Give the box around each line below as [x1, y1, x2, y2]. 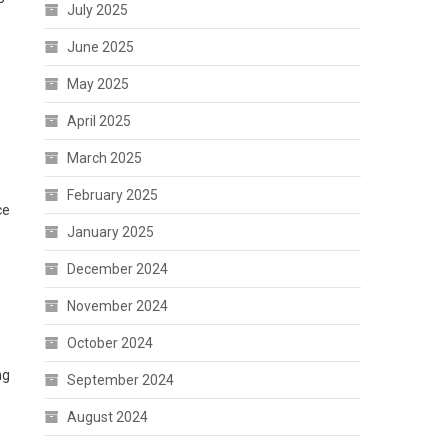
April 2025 [67, 113, 132, 129]
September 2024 [67, 372, 175, 388]
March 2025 [67, 150, 143, 166]
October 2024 [67, 335, 154, 351]
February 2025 [67, 187, 159, 203]
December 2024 [67, 261, 169, 277]
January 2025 [67, 224, 155, 240]
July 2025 [67, 2, 129, 18]
